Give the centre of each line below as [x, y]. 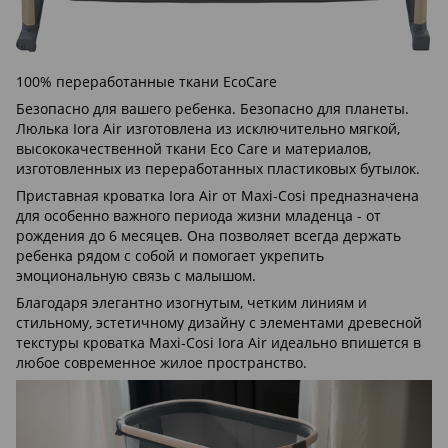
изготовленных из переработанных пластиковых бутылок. [218, 168]
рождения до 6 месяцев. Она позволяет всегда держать [208, 235]
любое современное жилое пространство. [161, 362]
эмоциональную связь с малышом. [136, 275]
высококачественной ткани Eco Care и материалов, [193, 148]
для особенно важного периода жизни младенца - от [198, 215]
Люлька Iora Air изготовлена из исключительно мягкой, [208, 128]
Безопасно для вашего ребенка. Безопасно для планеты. [212, 108]
